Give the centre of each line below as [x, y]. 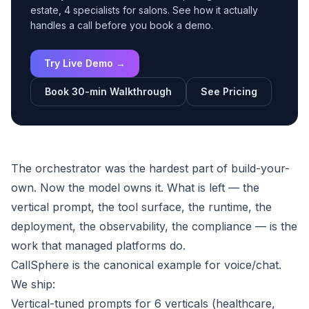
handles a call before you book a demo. [122, 26]
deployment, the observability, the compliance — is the [154, 227]
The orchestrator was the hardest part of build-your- [150, 169]
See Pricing [229, 92]
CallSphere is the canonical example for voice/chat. [146, 265]
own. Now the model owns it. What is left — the [135, 188]
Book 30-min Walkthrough [108, 92]
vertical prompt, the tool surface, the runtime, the [141, 207]
